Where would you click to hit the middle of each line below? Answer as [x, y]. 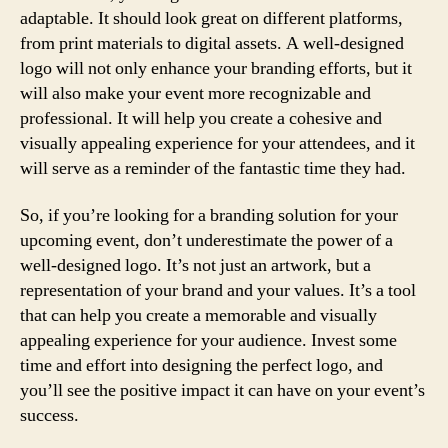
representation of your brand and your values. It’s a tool [218, 290]
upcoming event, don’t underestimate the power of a [206, 240]
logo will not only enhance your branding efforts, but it [216, 68]
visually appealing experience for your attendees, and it [217, 143]
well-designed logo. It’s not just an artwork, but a [195, 265]
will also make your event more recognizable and [195, 93]
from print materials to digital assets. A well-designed [212, 43]
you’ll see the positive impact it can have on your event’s [222, 390]
